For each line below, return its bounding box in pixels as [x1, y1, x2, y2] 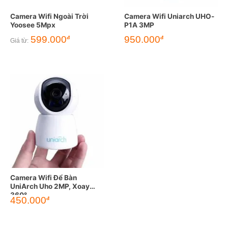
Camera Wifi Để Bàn [10, 173, 77, 182]
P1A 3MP [124, 21, 154, 30]
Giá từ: [10, 37, 28, 44]
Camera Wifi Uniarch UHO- [124, 12, 214, 21]
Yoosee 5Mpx [10, 21, 55, 30]
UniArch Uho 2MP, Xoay [10, 182, 90, 190]
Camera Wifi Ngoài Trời [10, 12, 89, 21]
